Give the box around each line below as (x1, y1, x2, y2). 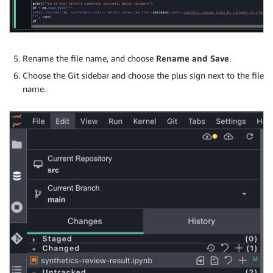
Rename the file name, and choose (23, 52, 156, 63)
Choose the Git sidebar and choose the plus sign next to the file (23, 69, 264, 80)
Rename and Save (156, 52, 229, 63)
